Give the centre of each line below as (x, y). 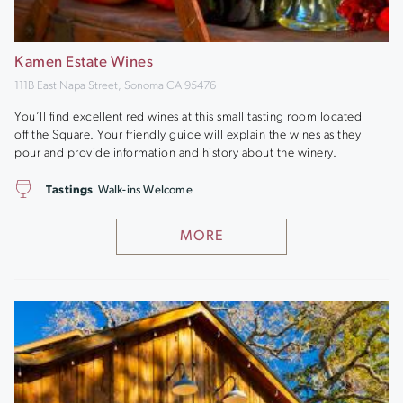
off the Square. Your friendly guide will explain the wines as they (188, 135)
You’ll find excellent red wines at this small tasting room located (188, 117)
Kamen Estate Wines (84, 63)
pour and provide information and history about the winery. (175, 153)
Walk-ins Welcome (145, 190)
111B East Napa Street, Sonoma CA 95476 (115, 86)
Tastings (70, 190)
